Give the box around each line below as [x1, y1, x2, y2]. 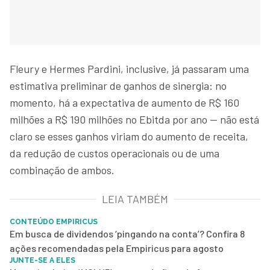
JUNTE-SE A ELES [10, 256, 75, 265]
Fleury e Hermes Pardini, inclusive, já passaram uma [10, 62, 249, 75]
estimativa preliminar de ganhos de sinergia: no [10, 79, 227, 92]
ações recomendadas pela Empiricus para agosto [10, 242, 224, 254]
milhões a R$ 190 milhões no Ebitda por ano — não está [10, 113, 259, 126]
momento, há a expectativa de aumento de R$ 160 [10, 96, 239, 109]
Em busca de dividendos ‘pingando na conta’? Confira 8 [10, 228, 245, 239]
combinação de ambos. [10, 163, 115, 177]
